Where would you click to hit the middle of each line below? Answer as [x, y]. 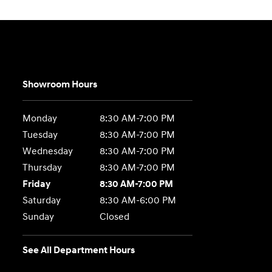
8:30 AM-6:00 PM [138, 201]
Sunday [39, 217]
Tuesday [40, 135]
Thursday [42, 168]
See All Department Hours [79, 250]
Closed [114, 217]
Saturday [42, 201]
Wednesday [48, 151]
